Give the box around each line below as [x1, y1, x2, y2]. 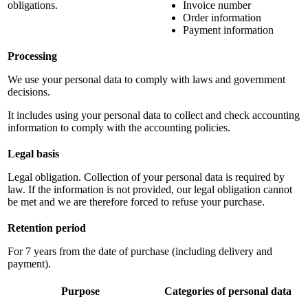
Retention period [8, 221, 86, 234]
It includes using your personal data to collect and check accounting [8, 109, 300, 121]
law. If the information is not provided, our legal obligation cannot [8, 183, 292, 195]
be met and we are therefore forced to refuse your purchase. [8, 195, 265, 208]
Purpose [60, 285, 100, 297]
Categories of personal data [164, 285, 291, 297]
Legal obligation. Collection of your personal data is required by [8, 170, 285, 183]
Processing [8, 49, 57, 62]
